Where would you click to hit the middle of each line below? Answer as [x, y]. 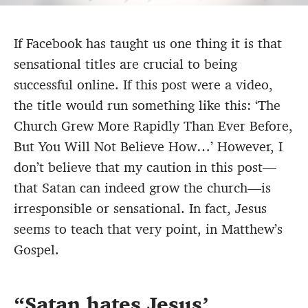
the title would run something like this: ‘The [147, 106]
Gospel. [36, 250]
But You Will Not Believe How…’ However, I [148, 147]
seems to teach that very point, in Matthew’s [148, 229]
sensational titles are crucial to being [125, 64]
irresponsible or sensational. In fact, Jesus [140, 209]
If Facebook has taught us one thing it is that [148, 44]
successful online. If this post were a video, [143, 85]
